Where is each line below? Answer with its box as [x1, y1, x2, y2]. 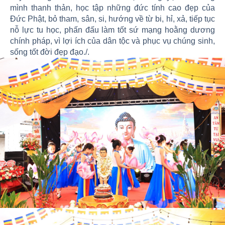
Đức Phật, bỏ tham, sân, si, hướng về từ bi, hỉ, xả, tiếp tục [10, 15, 215, 24]
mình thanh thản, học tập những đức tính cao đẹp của [10, 4, 215, 13]
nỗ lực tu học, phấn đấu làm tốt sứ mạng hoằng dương [10, 26, 215, 35]
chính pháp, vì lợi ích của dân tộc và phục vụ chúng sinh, [10, 37, 215, 46]
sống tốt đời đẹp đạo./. [10, 48, 89, 57]
